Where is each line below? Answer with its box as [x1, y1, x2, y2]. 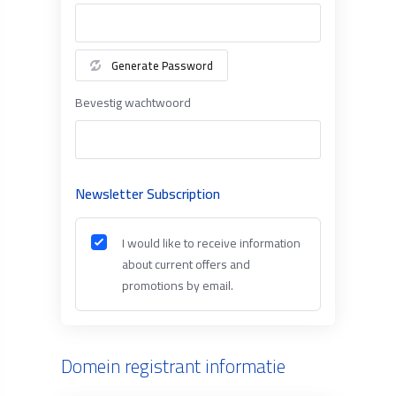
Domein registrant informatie [60, 349, 286, 384]
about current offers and [121, 253, 250, 276]
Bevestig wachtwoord [74, 91, 191, 114]
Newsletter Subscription [74, 180, 220, 207]
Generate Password [110, 55, 213, 76]
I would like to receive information [121, 232, 301, 255]
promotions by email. [121, 274, 233, 297]
